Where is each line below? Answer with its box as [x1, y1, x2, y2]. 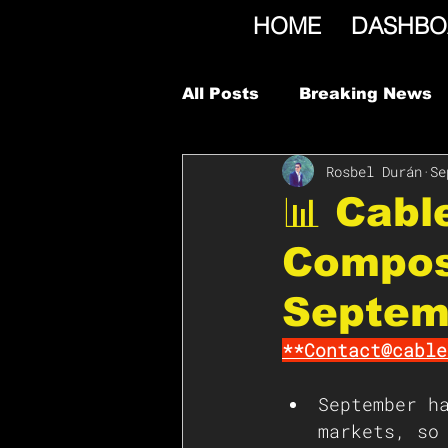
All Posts [182, 85, 259, 102]
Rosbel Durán [326, 161, 422, 181]
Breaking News [299, 85, 432, 102]
